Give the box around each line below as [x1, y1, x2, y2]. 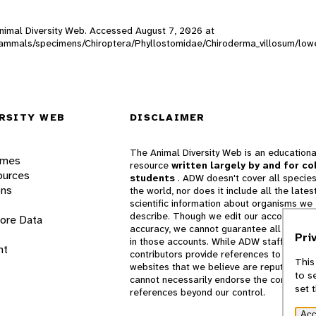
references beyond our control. [130, 286, 265, 299]
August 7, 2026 [135, 23, 202, 37]
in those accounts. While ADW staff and [130, 235, 303, 248]
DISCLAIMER [130, 111, 205, 124]
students [130, 171, 178, 185]
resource [130, 159, 171, 172]
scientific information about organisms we [130, 197, 312, 210]
